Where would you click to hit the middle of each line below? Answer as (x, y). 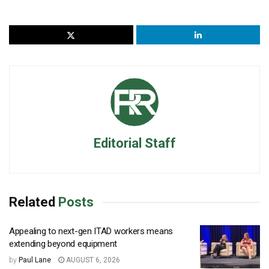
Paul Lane (35, 260)
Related (32, 202)
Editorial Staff (134, 144)
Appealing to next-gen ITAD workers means (91, 231)
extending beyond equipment (63, 244)
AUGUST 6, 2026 (92, 260)
